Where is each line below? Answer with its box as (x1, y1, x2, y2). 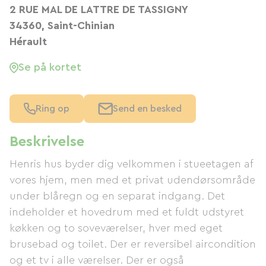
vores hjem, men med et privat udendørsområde (9, 175, 255, 185)
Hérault (9, 36, 47, 47)
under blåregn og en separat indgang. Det (9, 191, 225, 201)
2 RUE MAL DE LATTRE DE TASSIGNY (9, 4, 188, 15)
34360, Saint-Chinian (9, 20, 115, 31)
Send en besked (113, 104, 182, 113)
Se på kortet (18, 62, 81, 72)
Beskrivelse (9, 135, 84, 149)
